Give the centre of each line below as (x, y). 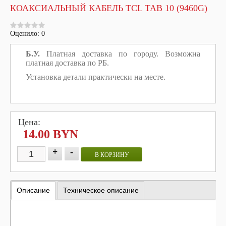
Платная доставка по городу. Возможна (120, 54)
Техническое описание (101, 190)
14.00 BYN (50, 134)
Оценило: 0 (27, 34)
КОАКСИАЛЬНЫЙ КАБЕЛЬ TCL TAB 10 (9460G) (109, 8)
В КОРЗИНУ (112, 155)
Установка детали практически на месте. (96, 77)
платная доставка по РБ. (68, 63)
